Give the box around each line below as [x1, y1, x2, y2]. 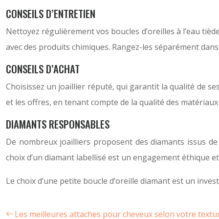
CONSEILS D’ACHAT [6, 61, 80, 76]
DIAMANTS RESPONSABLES [6, 116, 109, 131]
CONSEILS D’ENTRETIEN [6, 6, 95, 21]
